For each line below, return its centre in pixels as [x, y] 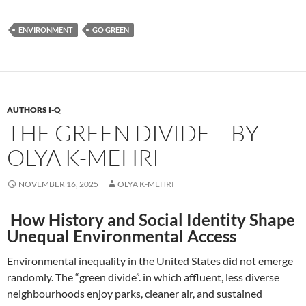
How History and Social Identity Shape [151, 220]
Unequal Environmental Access [122, 236]
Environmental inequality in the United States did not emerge [150, 261]
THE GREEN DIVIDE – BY [133, 133]
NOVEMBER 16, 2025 [58, 184]
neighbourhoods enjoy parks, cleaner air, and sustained [135, 294]
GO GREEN [111, 30]
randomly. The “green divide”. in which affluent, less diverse [143, 277]
